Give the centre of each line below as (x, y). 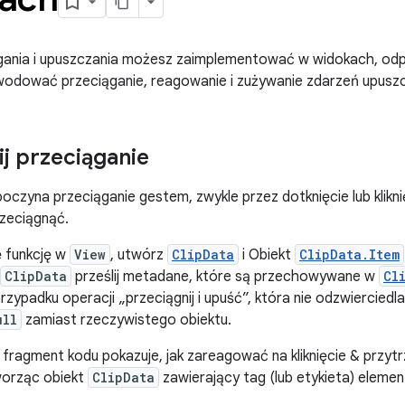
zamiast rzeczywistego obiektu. (127, 320)
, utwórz (139, 255)
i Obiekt (267, 255)
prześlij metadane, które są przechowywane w (225, 277)
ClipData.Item (349, 254)
